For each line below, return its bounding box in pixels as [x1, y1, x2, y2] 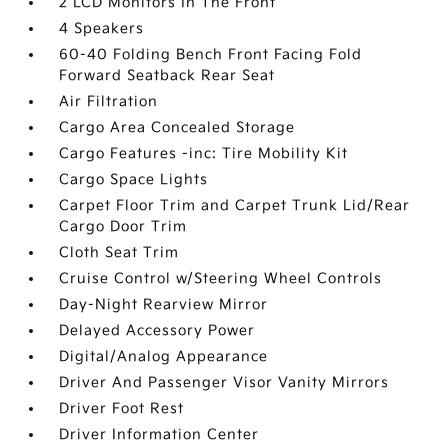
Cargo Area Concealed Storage [59, 118, 296, 136]
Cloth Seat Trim [59, 243, 180, 261]
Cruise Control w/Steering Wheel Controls [59, 269, 383, 287]
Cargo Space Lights [59, 170, 209, 188]
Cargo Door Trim [59, 217, 188, 235]
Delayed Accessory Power [59, 321, 256, 339]
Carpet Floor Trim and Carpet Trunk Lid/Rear [59, 196, 411, 214]
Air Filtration [59, 92, 159, 110]
